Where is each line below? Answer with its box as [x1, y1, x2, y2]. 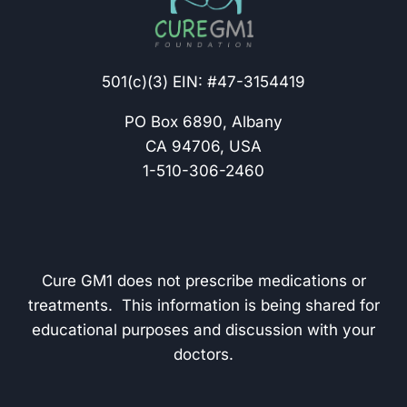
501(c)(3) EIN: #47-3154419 [102, 72, 305, 91]
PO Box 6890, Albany [124, 112, 283, 131]
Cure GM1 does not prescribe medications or [41, 271, 366, 290]
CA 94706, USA [145, 136, 262, 155]
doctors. [174, 344, 233, 363]
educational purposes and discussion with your [32, 320, 375, 339]
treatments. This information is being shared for [27, 295, 380, 314]
